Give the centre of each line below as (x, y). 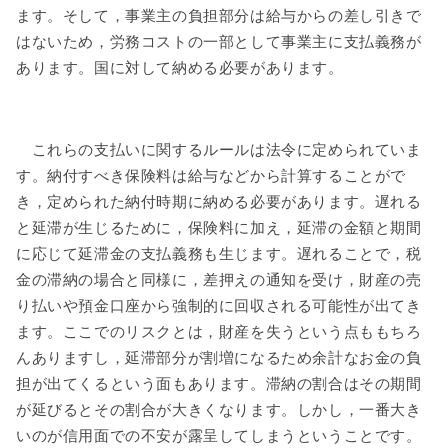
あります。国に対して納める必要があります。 (180, 68)
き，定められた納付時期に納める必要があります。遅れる (219, 201)
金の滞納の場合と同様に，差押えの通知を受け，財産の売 (219, 279)
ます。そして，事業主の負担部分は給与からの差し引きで (219, 16)
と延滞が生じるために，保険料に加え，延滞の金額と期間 (219, 227)
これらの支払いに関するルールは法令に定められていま (219, 149)
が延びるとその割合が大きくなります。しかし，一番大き (219, 409)
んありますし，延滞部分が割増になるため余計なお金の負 (219, 357)
